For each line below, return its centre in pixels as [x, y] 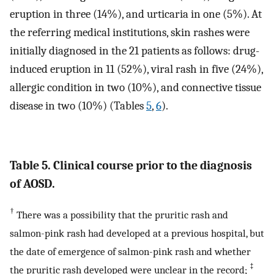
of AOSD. [32, 184]
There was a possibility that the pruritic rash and [121, 215]
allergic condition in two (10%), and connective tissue [135, 87]
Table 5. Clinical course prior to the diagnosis [131, 166]
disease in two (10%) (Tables [78, 106]
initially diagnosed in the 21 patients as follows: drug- [135, 50]
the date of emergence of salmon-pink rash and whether [130, 252]
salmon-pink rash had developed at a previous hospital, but [137, 233]
